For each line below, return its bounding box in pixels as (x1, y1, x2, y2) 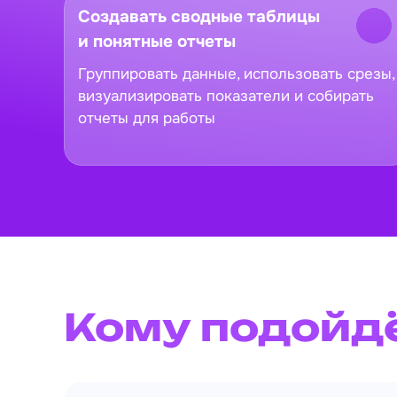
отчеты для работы (78, 108, 215, 128)
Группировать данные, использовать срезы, (78, 64, 394, 83)
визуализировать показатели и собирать (78, 86, 374, 105)
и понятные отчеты (78, 30, 236, 52)
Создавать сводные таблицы (78, 5, 320, 27)
